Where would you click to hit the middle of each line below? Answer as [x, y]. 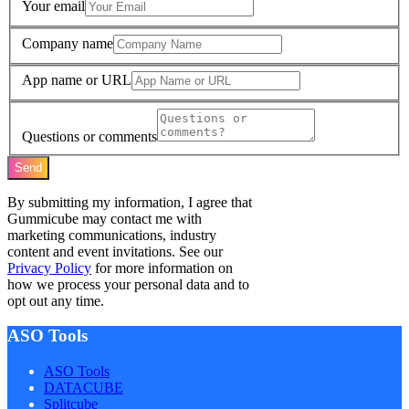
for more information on [162, 267]
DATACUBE [84, 388]
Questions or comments [89, 136]
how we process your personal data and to [128, 284]
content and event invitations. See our [115, 251]
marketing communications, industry [112, 235]
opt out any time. [56, 300]
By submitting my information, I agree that [130, 202]
